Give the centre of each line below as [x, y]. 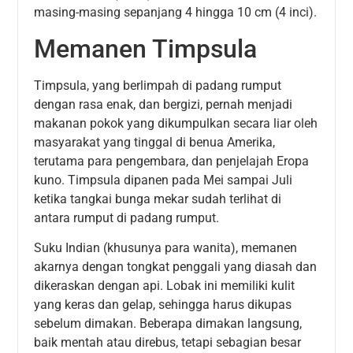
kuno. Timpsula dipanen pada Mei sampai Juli [163, 180]
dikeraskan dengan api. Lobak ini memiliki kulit [165, 285]
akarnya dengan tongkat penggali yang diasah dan [176, 266]
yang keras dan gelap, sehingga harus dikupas [163, 304]
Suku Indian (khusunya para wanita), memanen [166, 247]
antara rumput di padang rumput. [127, 217]
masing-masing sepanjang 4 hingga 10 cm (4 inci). [176, 13]
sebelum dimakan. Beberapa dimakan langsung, [168, 323]
